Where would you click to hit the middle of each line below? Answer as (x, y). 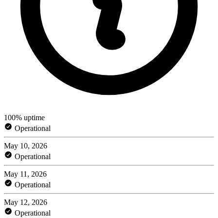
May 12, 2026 (26, 202)
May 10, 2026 (26, 145)
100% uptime (24, 117)
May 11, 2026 (25, 174)
